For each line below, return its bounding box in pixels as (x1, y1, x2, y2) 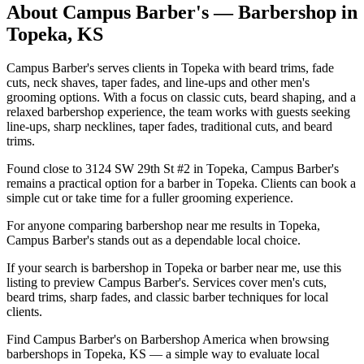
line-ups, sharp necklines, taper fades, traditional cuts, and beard (6, 119, 332, 134)
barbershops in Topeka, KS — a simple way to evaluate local (6, 347, 319, 362)
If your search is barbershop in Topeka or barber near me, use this (6, 261, 341, 275)
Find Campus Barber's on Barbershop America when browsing (6, 332, 329, 347)
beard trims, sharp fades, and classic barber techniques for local (6, 290, 328, 305)
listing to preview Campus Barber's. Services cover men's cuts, (6, 275, 327, 290)
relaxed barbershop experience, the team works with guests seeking (6, 105, 350, 119)
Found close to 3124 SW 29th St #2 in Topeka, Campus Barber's (6, 162, 339, 176)
